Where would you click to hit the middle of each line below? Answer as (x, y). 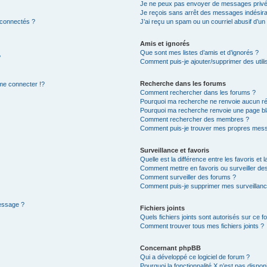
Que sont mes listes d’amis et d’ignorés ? (200, 52)
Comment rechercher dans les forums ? (198, 92)
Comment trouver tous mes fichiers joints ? (202, 226)
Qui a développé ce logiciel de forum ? (195, 257)
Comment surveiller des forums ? (188, 177)
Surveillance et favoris (175, 150)
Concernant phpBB (171, 248)
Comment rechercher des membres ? (195, 119)
